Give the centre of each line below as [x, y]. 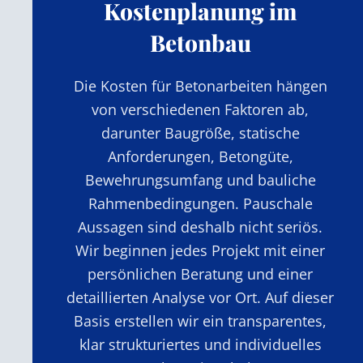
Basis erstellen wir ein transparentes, [201, 320]
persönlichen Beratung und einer [201, 273]
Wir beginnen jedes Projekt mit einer [201, 250]
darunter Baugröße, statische [200, 132]
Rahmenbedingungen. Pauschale [200, 203]
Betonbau [200, 42]
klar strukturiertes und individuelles [200, 344]
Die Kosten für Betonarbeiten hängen [200, 85]
